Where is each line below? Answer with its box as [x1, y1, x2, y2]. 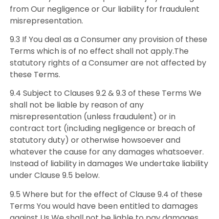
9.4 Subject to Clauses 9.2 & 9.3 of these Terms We [10, 88, 201, 99]
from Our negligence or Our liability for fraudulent [10, 3, 199, 15]
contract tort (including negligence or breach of [10, 123, 196, 134]
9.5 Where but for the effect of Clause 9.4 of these [10, 188, 202, 200]
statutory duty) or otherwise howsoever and [10, 134, 180, 146]
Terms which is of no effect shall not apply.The [10, 45, 189, 57]
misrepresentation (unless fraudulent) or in [10, 111, 175, 123]
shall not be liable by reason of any [10, 99, 144, 111]
